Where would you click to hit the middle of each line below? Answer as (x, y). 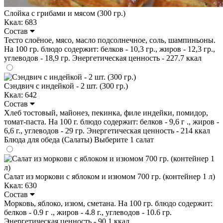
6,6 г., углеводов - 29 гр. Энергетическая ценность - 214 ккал (107, 130)
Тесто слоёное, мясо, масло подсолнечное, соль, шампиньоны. (110, 40)
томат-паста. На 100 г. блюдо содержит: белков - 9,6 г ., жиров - (111, 121)
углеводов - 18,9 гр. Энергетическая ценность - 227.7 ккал (103, 58)
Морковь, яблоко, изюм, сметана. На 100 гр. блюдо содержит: (108, 203)
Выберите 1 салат (124, 139)
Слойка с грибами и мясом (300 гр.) (65, 13)
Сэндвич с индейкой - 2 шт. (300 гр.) (66, 86)
